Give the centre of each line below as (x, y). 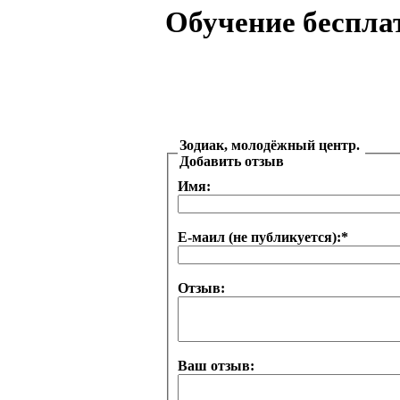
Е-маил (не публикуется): (259, 237)
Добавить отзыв (232, 161)
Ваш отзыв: (216, 365)
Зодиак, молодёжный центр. (271, 145)
